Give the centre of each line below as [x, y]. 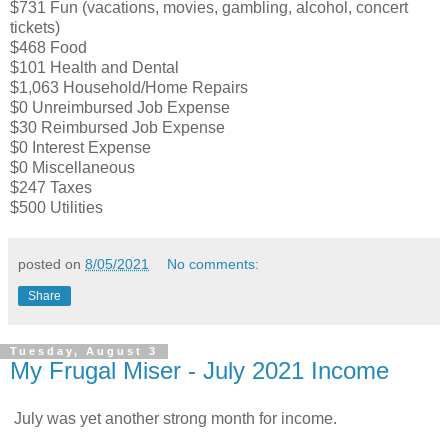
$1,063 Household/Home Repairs [129, 88]
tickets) [35, 28]
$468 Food [48, 48]
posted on [51, 264]
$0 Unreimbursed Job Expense [120, 108]
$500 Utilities [58, 208]
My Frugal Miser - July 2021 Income [199, 371]
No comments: [213, 264]
